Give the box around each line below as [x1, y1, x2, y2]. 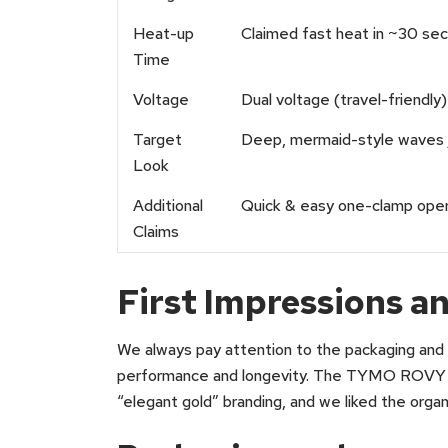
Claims [133, 221, 179, 242]
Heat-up [133, 23, 194, 44]
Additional [133, 195, 203, 216]
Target [133, 129, 182, 150]
